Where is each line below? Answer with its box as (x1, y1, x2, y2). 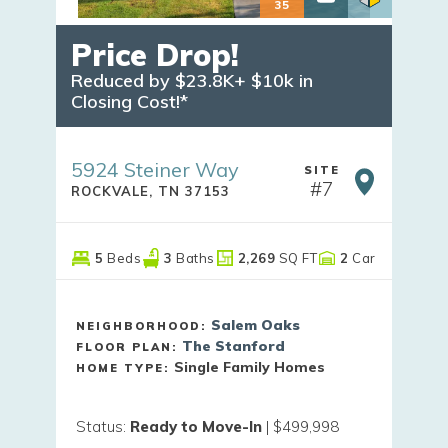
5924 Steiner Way (71, 157, 239, 183)
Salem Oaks (211, 315, 300, 334)
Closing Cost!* (71, 90, 188, 114)
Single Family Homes (174, 357, 325, 376)
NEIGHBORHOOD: (76, 318, 211, 333)
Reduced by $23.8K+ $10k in (71, 69, 318, 93)
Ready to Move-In (130, 416, 262, 436)
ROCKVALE (71, 183, 149, 200)
